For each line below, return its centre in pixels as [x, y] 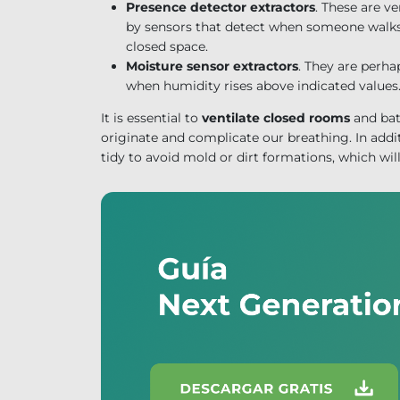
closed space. [167, 46]
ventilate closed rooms [275, 117]
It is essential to [151, 117]
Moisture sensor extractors [212, 66]
